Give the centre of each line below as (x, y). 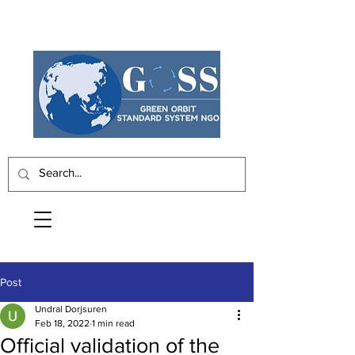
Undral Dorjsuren (71, 309)
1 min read (113, 323)
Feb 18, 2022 (62, 323)
